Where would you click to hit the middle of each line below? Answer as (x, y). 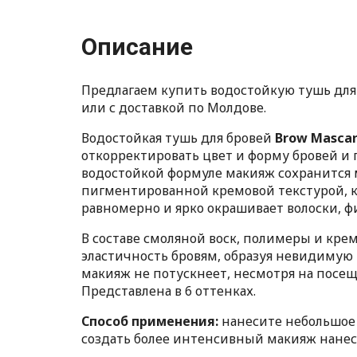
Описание (137, 47)
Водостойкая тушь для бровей (177, 138)
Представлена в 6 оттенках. (169, 291)
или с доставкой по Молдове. (174, 108)
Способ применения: (150, 322)
